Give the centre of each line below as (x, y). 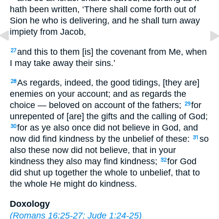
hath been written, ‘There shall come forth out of (103, 10)
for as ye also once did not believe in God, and (108, 128)
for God (182, 162)
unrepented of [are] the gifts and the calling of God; (109, 117)
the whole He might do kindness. (73, 184)
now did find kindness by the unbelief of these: (101, 139)
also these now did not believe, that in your (93, 150)
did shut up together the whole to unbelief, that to (105, 173)
